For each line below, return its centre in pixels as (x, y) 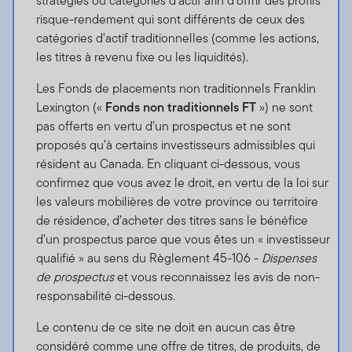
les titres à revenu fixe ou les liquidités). (142, 57)
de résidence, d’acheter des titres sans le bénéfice (172, 221)
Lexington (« (70, 108)
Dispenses (289, 258)
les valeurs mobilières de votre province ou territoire (177, 202)
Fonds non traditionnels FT (180, 108)
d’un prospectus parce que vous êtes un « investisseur (183, 240)
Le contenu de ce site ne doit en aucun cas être (165, 328)
